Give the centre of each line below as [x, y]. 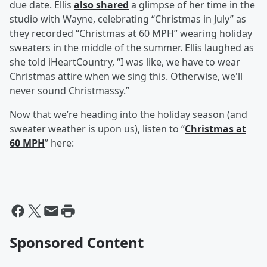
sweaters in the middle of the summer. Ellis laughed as [132, 48]
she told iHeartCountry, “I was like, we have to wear [125, 62]
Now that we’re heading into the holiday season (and [128, 115]
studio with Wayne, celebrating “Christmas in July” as [128, 19]
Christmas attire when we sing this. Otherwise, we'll [126, 77]
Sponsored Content [77, 243]
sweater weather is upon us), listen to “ [97, 129]
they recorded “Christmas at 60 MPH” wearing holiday [131, 34]
